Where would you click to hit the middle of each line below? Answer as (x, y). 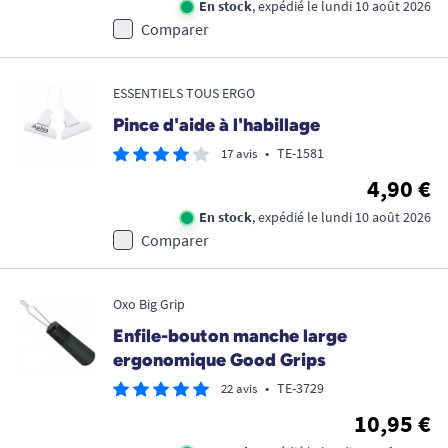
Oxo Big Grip (149, 304)
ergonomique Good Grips (219, 360)
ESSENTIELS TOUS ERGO (184, 93)
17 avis (239, 154)
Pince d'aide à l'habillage (216, 125)
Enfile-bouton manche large (230, 336)
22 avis (239, 389)
